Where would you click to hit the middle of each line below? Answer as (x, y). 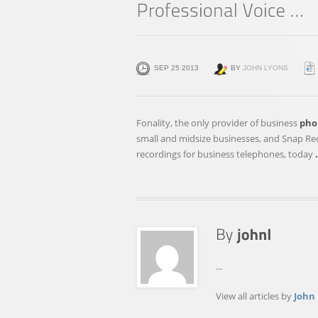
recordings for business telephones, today (226, 154)
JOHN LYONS (265, 68)
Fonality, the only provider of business (218, 123)
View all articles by (255, 296)
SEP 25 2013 (176, 68)
